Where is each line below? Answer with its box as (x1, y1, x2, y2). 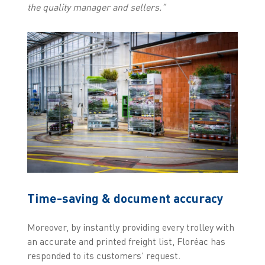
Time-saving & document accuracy (27, 190, 223, 206)
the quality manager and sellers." (27, 1, 166, 14)
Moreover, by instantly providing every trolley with (27, 221, 234, 234)
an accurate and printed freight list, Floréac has (27, 235, 225, 248)
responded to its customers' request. (27, 250, 180, 262)
